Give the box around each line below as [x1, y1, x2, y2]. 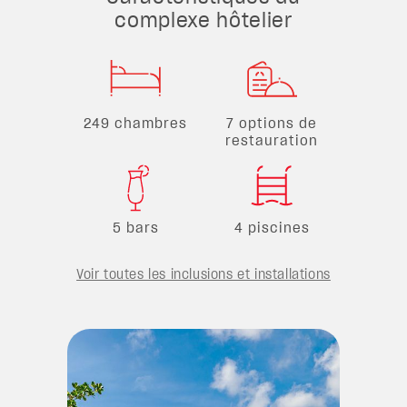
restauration [225, 134, 318, 149]
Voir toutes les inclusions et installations [76, 267, 331, 282]
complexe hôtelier [114, 10, 293, 31]
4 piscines [233, 220, 310, 235]
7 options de [226, 116, 317, 132]
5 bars [112, 220, 159, 235]
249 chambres [84, 116, 187, 132]
